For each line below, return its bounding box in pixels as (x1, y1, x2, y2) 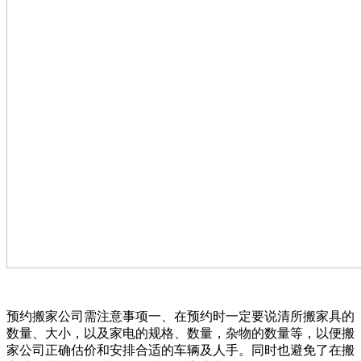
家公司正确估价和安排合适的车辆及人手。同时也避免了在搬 (6, 342, 355, 357)
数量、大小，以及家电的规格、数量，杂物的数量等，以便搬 (6, 326, 355, 340)
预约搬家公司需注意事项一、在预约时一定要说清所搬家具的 (6, 309, 355, 323)
